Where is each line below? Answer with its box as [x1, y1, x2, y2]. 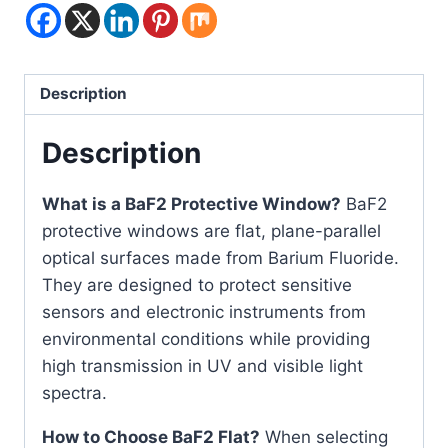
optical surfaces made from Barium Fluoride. [42, 247, 399, 268]
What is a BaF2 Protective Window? [42, 193, 341, 214]
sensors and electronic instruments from [42, 301, 366, 322]
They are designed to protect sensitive [42, 274, 352, 295]
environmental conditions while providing [42, 328, 370, 349]
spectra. [42, 382, 107, 403]
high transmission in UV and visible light [42, 355, 363, 376]
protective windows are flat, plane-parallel [42, 220, 381, 241]
